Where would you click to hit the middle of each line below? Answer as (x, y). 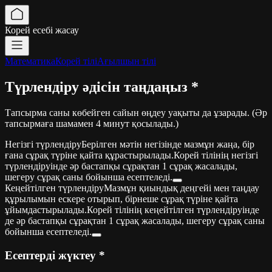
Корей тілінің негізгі (216, 155)
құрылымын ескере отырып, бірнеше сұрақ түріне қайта (121, 199)
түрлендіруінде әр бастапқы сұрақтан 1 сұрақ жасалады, (121, 166)
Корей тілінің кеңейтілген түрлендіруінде (173, 209)
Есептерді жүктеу (50, 255)
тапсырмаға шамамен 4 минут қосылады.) (92, 123)
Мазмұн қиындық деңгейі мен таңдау (182, 188)
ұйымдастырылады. (46, 209)
